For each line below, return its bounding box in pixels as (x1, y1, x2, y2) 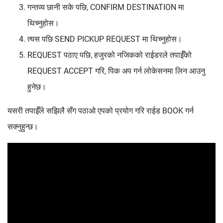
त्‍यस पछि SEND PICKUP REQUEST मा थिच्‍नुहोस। (27, 34, 182, 44)
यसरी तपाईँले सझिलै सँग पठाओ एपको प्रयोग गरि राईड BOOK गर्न (7, 106, 194, 115)
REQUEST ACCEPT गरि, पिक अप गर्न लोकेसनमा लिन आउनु (27, 66, 205, 76)
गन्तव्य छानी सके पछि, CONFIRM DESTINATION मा (27, 2, 184, 12)
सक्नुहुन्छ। (7, 121, 38, 131)
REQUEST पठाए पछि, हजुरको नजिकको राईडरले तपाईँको (27, 50, 192, 60)
